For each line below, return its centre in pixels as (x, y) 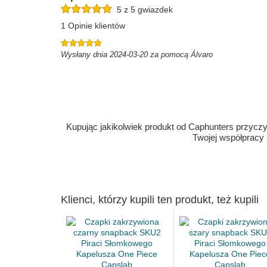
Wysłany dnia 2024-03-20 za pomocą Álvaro (137, 55)
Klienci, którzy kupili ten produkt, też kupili (160, 200)
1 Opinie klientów (93, 26)
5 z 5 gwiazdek (142, 10)
